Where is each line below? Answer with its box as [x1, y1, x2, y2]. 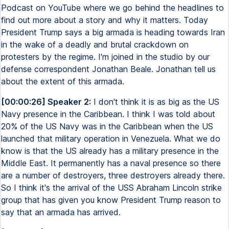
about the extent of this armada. [1, 76, 124, 86]
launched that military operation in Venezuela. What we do [1, 133, 220, 144]
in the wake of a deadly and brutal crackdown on [1, 39, 189, 50]
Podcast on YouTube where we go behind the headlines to [1, 3, 224, 13]
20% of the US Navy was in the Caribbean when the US [1, 121, 213, 131]
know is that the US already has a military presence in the [1, 146, 219, 156]
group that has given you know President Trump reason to [1, 195, 221, 205]
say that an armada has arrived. [1, 207, 121, 217]
